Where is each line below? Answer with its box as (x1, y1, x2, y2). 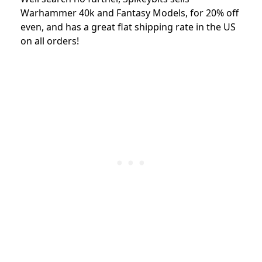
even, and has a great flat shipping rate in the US (20, 20, 236, 33)
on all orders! (20, 34, 79, 47)
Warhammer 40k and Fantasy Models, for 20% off (20, 6, 239, 19)
